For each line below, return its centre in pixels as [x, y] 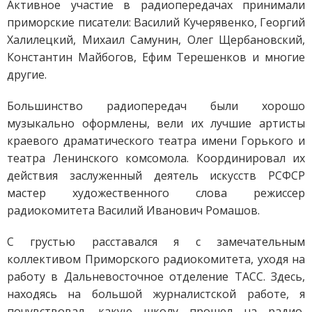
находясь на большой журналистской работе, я [156, 294]
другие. [27, 74]
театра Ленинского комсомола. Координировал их [156, 158]
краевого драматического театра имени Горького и [156, 140]
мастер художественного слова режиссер [156, 193]
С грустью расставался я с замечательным [156, 241]
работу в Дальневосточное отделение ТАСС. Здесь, [156, 276]
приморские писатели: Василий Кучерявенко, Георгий [156, 22]
